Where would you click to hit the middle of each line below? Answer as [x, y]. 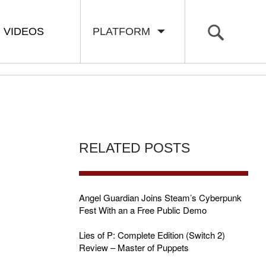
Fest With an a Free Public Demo [142, 210]
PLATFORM [124, 31]
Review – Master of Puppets [134, 247]
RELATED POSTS [134, 148]
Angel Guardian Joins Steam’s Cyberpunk [160, 197]
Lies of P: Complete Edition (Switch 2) [152, 235]
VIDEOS [24, 31]
